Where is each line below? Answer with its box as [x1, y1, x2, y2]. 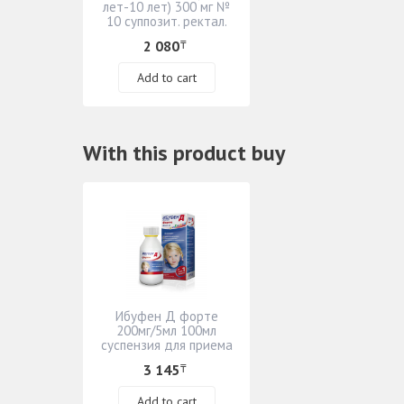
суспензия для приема [100, 336, 233, 353]
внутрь [146, 351, 187, 368]
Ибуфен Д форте [115, 308, 218, 325]
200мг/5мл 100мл [116, 322, 216, 339]
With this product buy [83, 139, 285, 167]
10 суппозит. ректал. [106, 13, 227, 30]
